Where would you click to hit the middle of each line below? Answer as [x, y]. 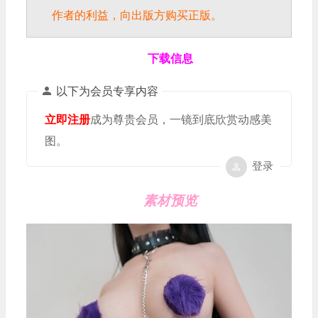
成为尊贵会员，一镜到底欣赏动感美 [181, 119]
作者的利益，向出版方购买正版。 [137, 15]
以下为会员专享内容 [107, 91]
